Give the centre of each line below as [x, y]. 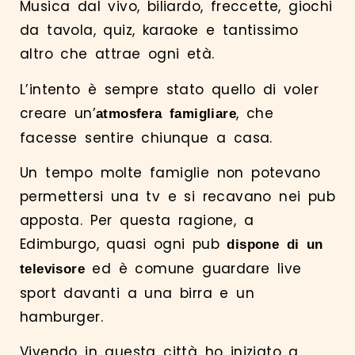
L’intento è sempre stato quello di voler [169, 89]
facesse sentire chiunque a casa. [150, 137]
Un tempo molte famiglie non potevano [170, 172]
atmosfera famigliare [166, 113]
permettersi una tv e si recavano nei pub [177, 196]
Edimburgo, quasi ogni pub [124, 244]
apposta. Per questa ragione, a [137, 220]
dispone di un [275, 244]
